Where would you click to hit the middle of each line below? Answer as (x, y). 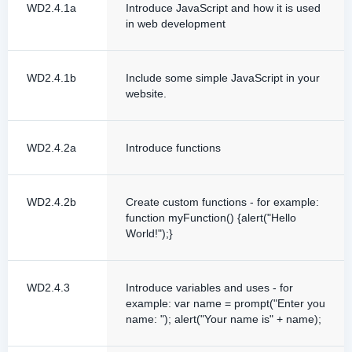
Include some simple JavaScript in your (223, 78)
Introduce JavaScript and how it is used (223, 8)
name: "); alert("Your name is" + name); (224, 319)
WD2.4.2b (51, 202)
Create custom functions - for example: (222, 202)
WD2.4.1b (51, 78)
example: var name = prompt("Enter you (225, 303)
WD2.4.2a (51, 148)
